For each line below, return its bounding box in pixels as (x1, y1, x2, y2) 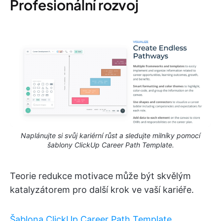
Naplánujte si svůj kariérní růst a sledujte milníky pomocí (21, 131, 200, 140)
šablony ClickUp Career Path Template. (47, 141, 174, 149)
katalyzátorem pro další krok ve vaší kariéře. (10, 184, 194, 195)
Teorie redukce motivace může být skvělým (10, 171, 191, 182)
